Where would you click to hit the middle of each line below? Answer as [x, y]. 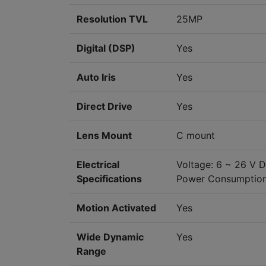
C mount [196, 135]
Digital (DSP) [106, 48]
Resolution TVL [112, 19]
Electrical [98, 164]
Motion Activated [116, 208]
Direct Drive [104, 106]
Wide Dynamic [110, 237]
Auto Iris [96, 77]
